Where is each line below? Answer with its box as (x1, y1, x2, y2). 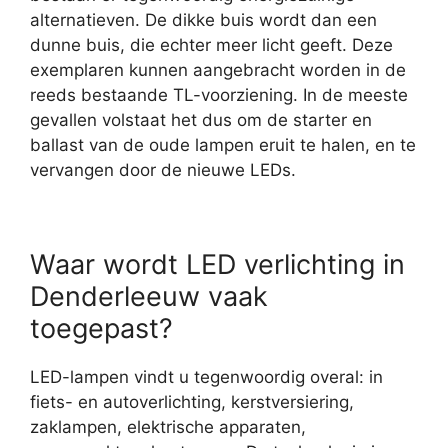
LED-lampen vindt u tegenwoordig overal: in (30, 366, 383, 387)
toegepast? (30, 311, 173, 345)
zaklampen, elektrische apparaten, (30, 416, 306, 437)
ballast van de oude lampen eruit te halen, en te (30, 135, 416, 156)
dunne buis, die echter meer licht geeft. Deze (30, 35, 393, 56)
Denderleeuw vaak (30, 279, 268, 313)
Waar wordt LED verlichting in (30, 247, 405, 281)
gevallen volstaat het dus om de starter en (30, 110, 372, 131)
